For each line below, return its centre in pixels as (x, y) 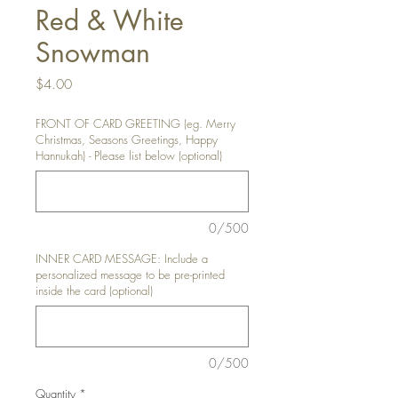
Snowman (93, 52)
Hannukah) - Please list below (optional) (129, 155)
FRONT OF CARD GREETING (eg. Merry (135, 123)
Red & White (110, 20)
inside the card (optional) (94, 291)
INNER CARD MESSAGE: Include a (122, 259)
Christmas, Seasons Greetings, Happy (127, 139)
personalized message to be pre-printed (130, 275)
